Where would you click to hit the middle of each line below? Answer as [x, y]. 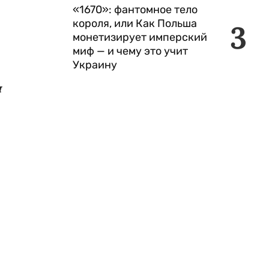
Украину [95, 65]
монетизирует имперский [140, 37]
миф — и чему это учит [130, 51]
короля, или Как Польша [135, 23]
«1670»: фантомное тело [135, 10]
